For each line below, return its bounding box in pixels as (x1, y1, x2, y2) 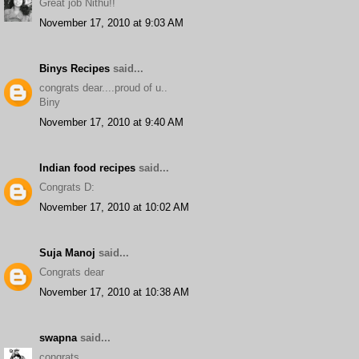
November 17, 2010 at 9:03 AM (39, 16, 184, 29)
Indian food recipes (39, 161, 135, 174)
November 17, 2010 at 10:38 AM (39, 285, 189, 298)
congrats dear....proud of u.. (39, 82, 167, 94)
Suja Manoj (39, 246, 95, 259)
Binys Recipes (39, 62, 110, 75)
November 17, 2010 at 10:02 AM (39, 200, 189, 213)
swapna (39, 331, 77, 344)
